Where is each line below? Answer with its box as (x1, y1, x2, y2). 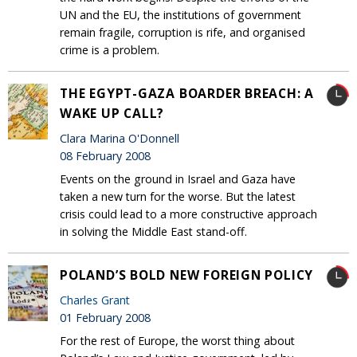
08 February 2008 (60, 147, 151, 163)
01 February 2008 (60, 309, 151, 325)
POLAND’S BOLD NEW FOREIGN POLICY (60, 266, 314, 284)
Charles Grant (60, 292, 130, 308)
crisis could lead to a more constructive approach (60, 206, 317, 222)
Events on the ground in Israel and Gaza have (60, 171, 296, 187)
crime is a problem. (60, 42, 159, 58)
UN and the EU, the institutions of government (60, 7, 301, 23)
